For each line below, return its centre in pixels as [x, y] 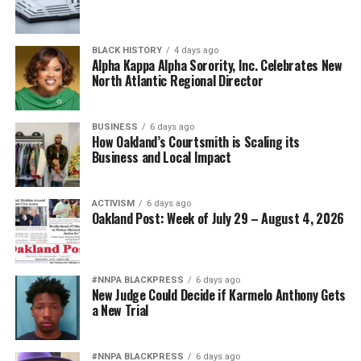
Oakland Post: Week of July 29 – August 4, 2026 [218, 218]
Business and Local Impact [161, 157]
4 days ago [196, 50]
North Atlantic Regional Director [177, 80]
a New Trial [120, 310]
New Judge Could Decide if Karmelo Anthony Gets [218, 295]
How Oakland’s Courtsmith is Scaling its [196, 141]
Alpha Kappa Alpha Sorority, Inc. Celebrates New [217, 65]
